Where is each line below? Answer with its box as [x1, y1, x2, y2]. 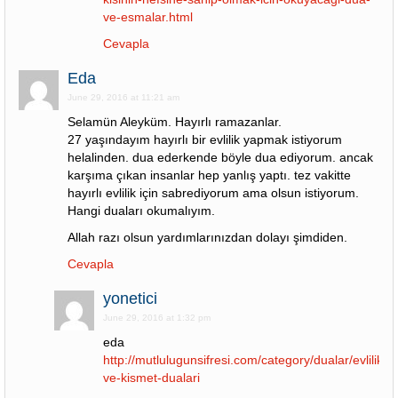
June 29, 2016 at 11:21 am [68, 92, 179, 102]
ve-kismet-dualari [103, 370, 200, 385]
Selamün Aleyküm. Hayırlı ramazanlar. [68, 115, 282, 129]
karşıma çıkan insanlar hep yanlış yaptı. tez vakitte [68, 168, 351, 182]
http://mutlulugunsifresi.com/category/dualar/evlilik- [103, 353, 387, 367]
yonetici [103, 290, 157, 307]
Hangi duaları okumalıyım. [68, 203, 215, 218]
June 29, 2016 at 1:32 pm [103, 313, 211, 322]
